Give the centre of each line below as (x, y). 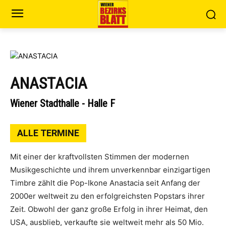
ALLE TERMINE (48, 133)
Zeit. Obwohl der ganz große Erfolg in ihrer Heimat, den (109, 209)
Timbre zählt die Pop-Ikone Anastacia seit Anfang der (105, 183)
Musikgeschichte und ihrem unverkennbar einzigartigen (110, 170)
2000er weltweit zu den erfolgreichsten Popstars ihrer (107, 196)
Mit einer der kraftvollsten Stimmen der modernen (100, 157)
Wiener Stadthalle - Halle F (63, 103)
